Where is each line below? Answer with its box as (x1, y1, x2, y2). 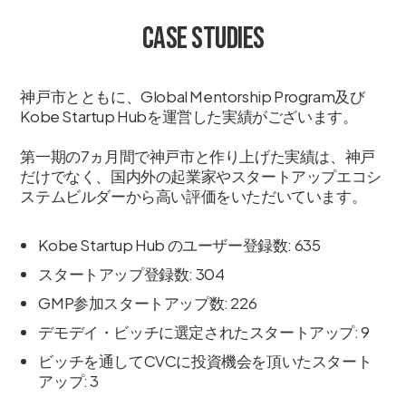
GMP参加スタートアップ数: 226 (38, 292, 257, 313)
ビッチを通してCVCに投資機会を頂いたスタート (38, 350, 372, 371)
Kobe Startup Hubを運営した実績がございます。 (20, 105, 358, 126)
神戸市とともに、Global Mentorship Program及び (20, 85, 365, 106)
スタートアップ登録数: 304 (38, 263, 225, 284)
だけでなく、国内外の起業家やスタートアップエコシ (20, 165, 382, 186)
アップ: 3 (38, 370, 100, 391)
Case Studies (141, 19, 265, 57)
